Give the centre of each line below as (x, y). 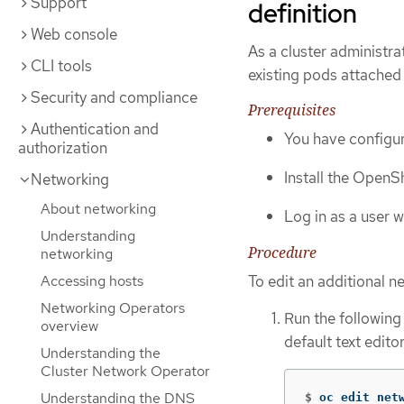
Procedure (282, 253)
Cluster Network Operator (125, 371)
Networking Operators (113, 308)
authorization (63, 148)
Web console (74, 34)
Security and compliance (114, 97)
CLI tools (61, 66)
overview (69, 326)
